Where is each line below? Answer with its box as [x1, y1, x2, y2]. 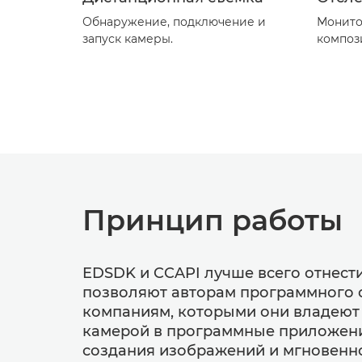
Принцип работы [82, 203, 343, 238]
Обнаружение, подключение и [82, 15, 266, 29]
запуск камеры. [82, 32, 173, 46]
